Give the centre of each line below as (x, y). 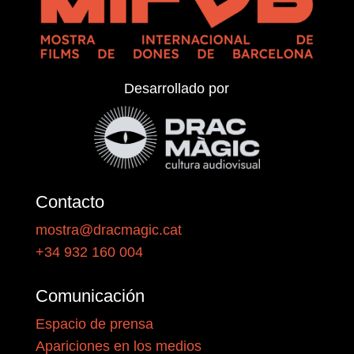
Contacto (70, 201)
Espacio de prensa (94, 324)
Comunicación (90, 296)
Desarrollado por (177, 88)
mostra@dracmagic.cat (108, 230)
